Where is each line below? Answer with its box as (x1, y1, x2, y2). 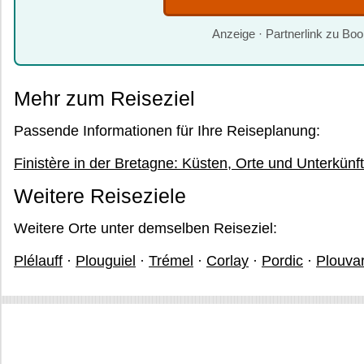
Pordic (262, 253, 303, 269)
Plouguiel (76, 253, 136, 269)
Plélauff (14, 253, 63, 269)
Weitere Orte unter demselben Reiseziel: (14, 220, 277, 236)
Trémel (149, 253, 193, 269)
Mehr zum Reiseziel (14, 87, 195, 110)
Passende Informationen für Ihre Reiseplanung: (14, 123, 320, 139)
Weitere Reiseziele (14, 184, 186, 207)
